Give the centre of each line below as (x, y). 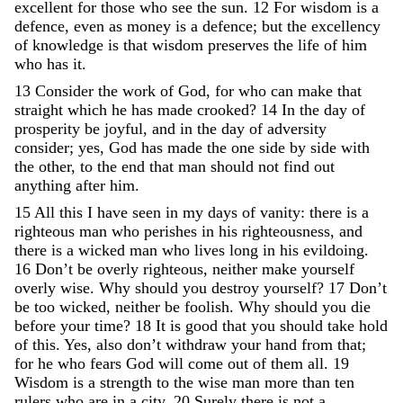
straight (39, 109)
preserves (238, 45)
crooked (223, 109)
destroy (235, 287)
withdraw (196, 344)
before (35, 325)
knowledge (68, 45)
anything (43, 185)
